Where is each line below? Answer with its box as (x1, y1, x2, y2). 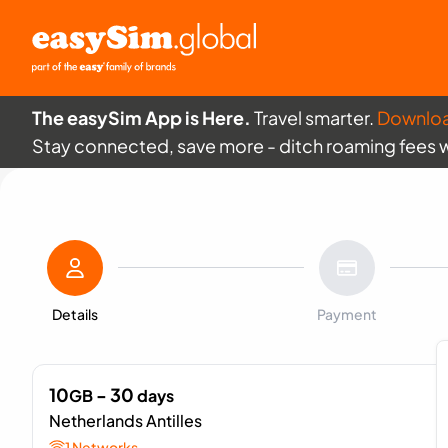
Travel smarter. (254, 106, 377, 129)
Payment (317, 305, 378, 323)
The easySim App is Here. (32, 106, 254, 129)
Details (52, 305, 98, 323)
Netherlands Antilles (49, 410, 202, 431)
